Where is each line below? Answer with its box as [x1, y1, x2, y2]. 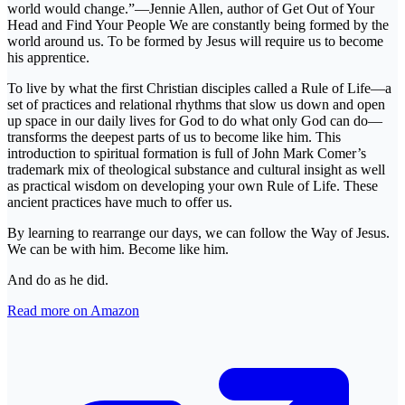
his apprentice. [7, 50, 89, 66]
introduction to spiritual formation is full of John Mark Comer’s [7, 146, 366, 162]
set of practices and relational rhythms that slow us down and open [7, 97, 385, 113]
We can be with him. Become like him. [7, 241, 229, 258]
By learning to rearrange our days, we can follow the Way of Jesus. [7, 225, 390, 241]
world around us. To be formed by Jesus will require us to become [7, 33, 383, 50]
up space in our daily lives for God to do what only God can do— [7, 113, 382, 129]
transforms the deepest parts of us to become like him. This [7, 129, 341, 146]
